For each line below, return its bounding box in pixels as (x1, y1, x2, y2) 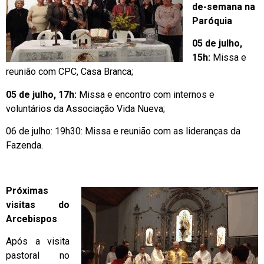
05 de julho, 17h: (6, 88, 77, 100)
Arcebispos (6, 213, 57, 225)
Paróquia (192, 15, 232, 27)
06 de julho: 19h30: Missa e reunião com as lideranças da (6, 125, 240, 137)
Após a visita (6, 236, 70, 247)
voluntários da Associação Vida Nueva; (6, 103, 165, 114)
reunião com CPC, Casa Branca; (6, 66, 133, 78)
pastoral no (6, 250, 70, 262)
